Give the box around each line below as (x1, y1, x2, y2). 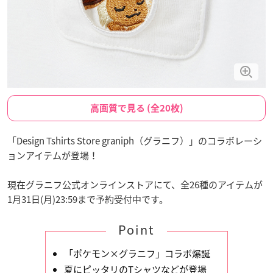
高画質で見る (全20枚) (90, 103, 183, 113)
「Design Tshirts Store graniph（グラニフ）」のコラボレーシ (7, 133, 262, 147)
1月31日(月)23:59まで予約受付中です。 (7, 192, 168, 206)
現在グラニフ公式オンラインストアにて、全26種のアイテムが (7, 177, 263, 191)
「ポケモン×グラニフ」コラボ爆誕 (64, 246, 210, 260)
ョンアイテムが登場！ (7, 148, 98, 162)
